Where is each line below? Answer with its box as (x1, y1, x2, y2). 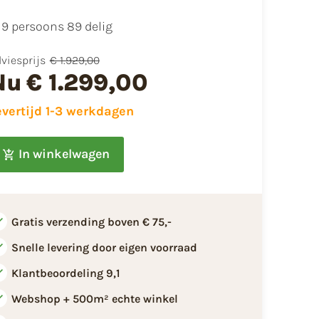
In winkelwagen (18, 146, 110, 162)
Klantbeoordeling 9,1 (11, 266, 120, 280)
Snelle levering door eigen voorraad (11, 240, 197, 254)
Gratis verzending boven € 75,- (11, 214, 172, 229)
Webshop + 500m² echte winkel (11, 291, 178, 305)
